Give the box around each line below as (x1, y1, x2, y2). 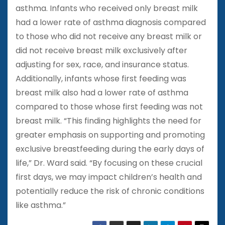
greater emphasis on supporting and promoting (16, 129, 205, 141)
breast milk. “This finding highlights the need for (16, 115, 201, 127)
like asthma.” (16, 199, 66, 211)
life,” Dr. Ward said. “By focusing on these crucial (16, 157, 202, 169)
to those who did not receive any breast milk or (16, 30, 202, 42)
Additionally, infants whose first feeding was (16, 72, 186, 84)
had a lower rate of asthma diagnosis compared (16, 16, 206, 28)
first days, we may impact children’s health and (16, 171, 202, 183)
